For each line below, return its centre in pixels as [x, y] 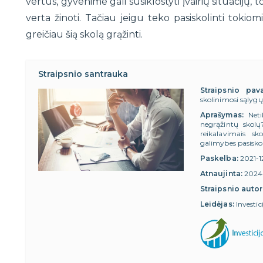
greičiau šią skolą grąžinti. [84, 35]
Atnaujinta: [221, 174]
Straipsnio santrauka [83, 74]
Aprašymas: [222, 115]
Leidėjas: [217, 204]
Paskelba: [219, 159]
